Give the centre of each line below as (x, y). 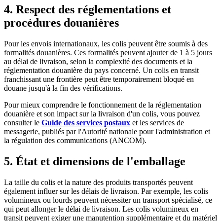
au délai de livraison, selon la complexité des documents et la (98, 62)
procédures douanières (61, 23)
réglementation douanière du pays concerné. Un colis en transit (101, 71)
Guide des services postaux (86, 123)
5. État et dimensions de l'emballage (95, 161)
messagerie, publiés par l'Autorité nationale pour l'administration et (107, 132)
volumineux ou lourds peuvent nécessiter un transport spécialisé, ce (108, 200)
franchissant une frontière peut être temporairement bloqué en (99, 79)
